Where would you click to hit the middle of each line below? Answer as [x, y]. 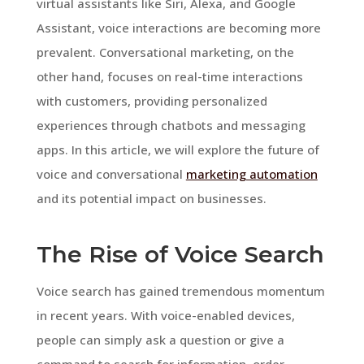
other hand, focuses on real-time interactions [169, 76]
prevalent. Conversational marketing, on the [165, 52]
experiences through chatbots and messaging [171, 125]
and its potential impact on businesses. [151, 198]
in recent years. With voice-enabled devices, [165, 315]
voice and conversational [111, 173]
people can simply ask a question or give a [160, 339]
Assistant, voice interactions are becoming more [178, 27]
